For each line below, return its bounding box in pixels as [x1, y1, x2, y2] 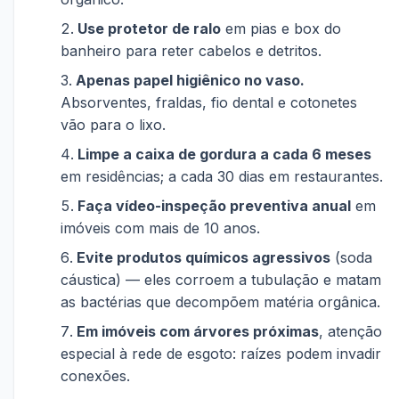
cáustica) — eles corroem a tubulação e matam [61, 271, 381, 289]
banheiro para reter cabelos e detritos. [61, 42, 322, 60]
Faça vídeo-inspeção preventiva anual [77, 197, 351, 215]
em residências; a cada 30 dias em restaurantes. [61, 167, 383, 185]
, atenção [319, 322, 382, 340]
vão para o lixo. [61, 116, 166, 134]
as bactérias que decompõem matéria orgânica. [61, 293, 380, 311]
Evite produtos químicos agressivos [77, 248, 330, 266]
